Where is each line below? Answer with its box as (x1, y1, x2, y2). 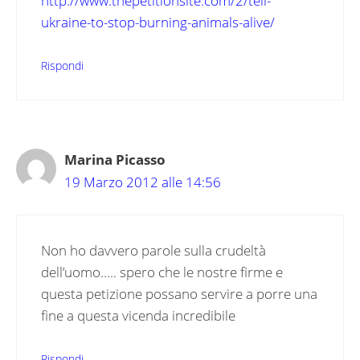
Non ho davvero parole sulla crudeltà (41, 241, 266, 260)
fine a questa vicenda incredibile (41, 306, 235, 325)
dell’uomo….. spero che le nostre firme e (41, 263, 283, 282)
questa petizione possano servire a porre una (41, 284, 317, 304)
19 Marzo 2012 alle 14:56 (64, 172, 221, 191)
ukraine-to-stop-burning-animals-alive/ (41, 13, 275, 32)
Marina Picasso (64, 149, 166, 169)
